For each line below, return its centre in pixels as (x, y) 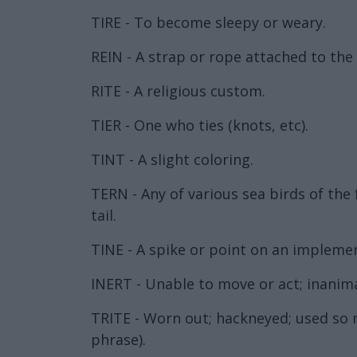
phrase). (118, 339)
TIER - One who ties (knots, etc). (200, 125)
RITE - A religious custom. (178, 90)
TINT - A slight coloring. (172, 159)
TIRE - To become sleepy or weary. (208, 22)
